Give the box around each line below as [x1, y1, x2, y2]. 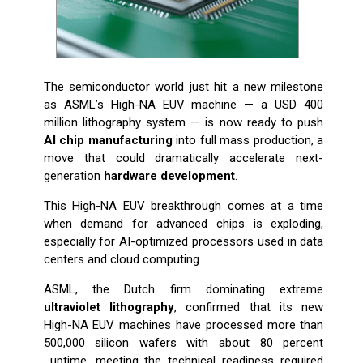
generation [43, 169, 104, 184]
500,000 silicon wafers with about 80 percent [43, 335, 324, 351]
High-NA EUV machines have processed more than [43, 318, 324, 333]
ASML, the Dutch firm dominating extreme [43, 282, 324, 297]
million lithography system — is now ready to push [43, 115, 324, 130]
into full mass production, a [172, 133, 324, 148]
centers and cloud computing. [43, 252, 202, 267]
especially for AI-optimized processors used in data [43, 234, 324, 250]
